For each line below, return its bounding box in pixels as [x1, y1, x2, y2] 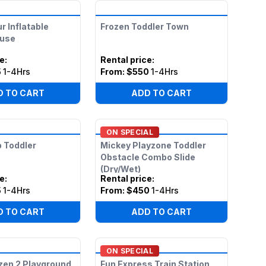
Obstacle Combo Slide [100, 152, 195, 162]
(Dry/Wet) [100, 164, 141, 174]
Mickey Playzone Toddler [100, 140, 206, 150]
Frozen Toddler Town [100, 21, 189, 31]
